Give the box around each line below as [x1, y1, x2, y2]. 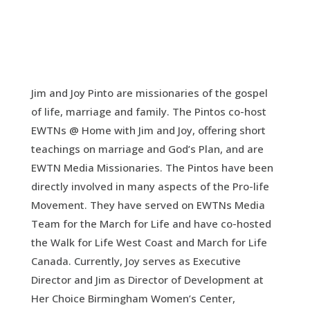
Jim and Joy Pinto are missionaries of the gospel [30, 85, 268, 100]
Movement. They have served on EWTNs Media [30, 197, 265, 212]
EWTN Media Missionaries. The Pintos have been [30, 160, 273, 174]
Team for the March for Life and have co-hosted [30, 216, 271, 230]
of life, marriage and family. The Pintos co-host [30, 104, 266, 118]
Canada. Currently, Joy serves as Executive [30, 253, 241, 268]
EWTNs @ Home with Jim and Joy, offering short [30, 122, 266, 137]
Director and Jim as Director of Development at [30, 272, 264, 286]
